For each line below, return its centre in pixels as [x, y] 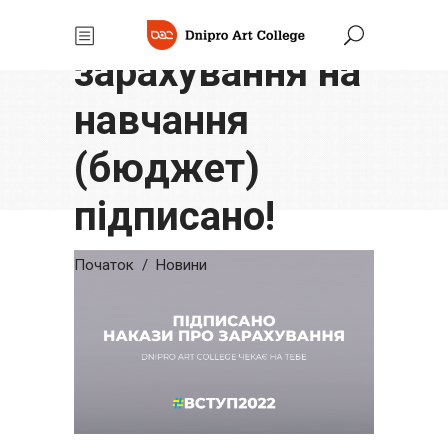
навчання [161, 120]
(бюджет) [167, 168]
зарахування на [217, 72]
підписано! [174, 216]
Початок [104, 264]
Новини [181, 264]
